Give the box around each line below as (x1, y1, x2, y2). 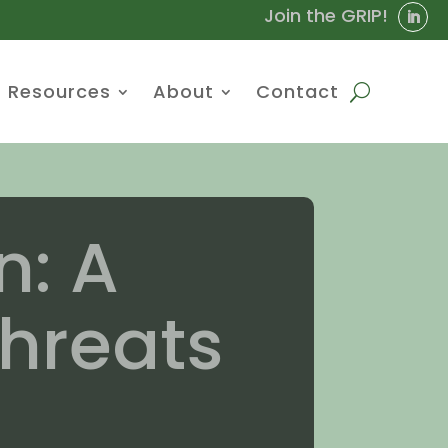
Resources (7, 79, 111, 105)
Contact (255, 79, 339, 105)
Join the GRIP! (264, 3, 388, 28)
